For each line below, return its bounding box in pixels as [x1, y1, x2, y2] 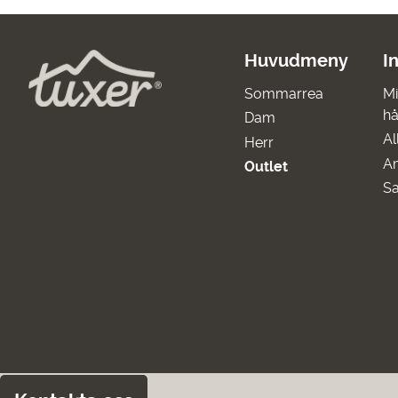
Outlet [243, 157, 288, 175]
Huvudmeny [243, 50, 348, 71]
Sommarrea [243, 85, 323, 103]
